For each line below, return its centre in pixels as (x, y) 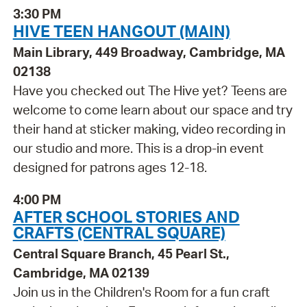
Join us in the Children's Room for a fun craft (141, 292)
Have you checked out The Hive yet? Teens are (150, 91)
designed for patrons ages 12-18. (110, 168)
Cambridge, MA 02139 (81, 272)
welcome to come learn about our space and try (152, 110)
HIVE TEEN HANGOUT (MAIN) (121, 31)
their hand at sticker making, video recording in (149, 129)
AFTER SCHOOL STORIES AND (126, 216)
